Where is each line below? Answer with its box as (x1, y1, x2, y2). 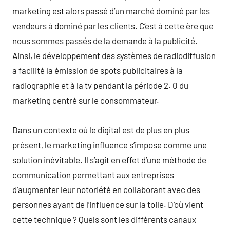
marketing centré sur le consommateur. (12, 94, 159, 105)
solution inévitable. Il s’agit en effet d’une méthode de (12, 154, 206, 165)
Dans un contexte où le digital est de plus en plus (12, 124, 189, 135)
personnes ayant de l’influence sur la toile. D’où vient (12, 199, 203, 209)
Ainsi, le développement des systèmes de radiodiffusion (12, 50, 216, 61)
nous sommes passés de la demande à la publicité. (12, 35, 198, 46)
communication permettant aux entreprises (12, 169, 174, 180)
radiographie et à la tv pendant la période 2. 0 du (12, 80, 188, 90)
